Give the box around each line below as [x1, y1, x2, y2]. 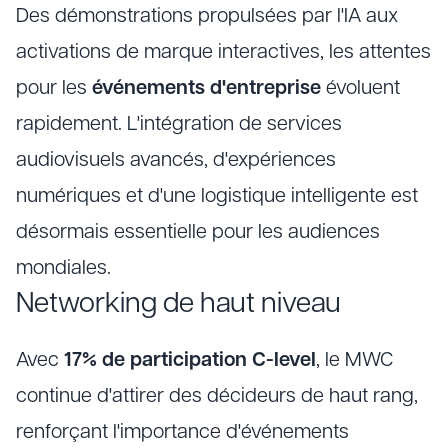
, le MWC [316, 351, 393, 371]
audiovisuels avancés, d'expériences [16, 151, 336, 171]
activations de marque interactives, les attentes [16, 43, 431, 63]
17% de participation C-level [64, 351, 316, 371]
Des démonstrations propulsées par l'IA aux [16, 7, 398, 27]
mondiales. [16, 259, 111, 279]
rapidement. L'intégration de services [16, 115, 342, 135]
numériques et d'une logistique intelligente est [16, 187, 418, 207]
